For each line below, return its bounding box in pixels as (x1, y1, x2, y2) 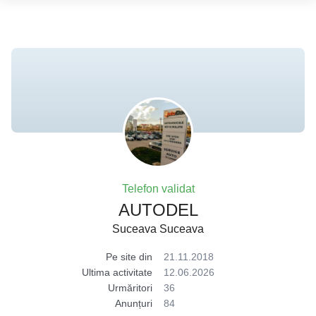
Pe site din (106, 251, 152, 262)
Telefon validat (121, 183, 195, 195)
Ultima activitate (82, 267, 152, 278)
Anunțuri (115, 298, 152, 309)
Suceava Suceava (112, 223, 204, 235)
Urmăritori (108, 282, 152, 293)
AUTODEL (118, 200, 198, 219)
